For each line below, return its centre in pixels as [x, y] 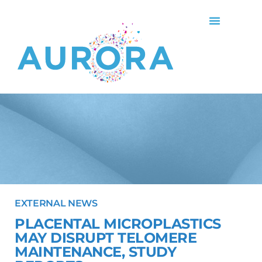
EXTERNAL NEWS [56, 203]
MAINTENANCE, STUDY [96, 252]
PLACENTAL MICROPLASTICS [118, 224]
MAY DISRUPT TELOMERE [106, 238]
